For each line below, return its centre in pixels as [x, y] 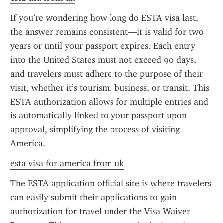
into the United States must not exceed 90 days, [103, 60]
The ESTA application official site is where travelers [111, 183]
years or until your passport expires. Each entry [103, 46]
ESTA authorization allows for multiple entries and [109, 102]
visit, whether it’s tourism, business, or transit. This [110, 88]
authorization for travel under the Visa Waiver [100, 211]
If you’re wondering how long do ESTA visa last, [104, 18]
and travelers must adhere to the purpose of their [107, 74]
